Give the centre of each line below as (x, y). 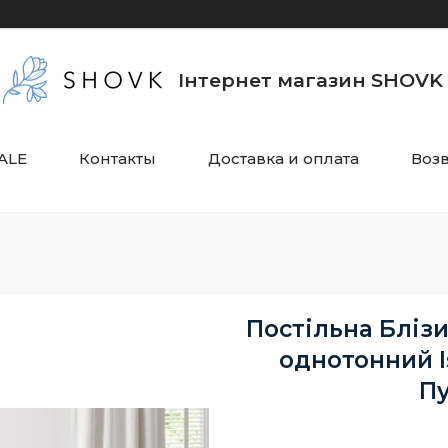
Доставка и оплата (283, 158)
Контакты (117, 158)
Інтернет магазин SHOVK (310, 80)
